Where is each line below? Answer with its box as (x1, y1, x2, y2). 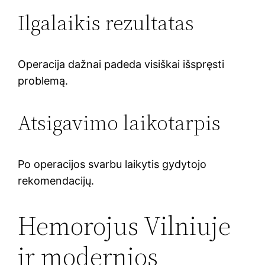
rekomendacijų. (18, 174, 95, 187)
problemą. (18, 74, 69, 87)
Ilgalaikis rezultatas (18, 8, 195, 37)
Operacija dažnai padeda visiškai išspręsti (18, 57, 225, 70)
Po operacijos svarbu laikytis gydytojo (18, 157, 207, 170)
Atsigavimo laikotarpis (18, 108, 221, 137)
